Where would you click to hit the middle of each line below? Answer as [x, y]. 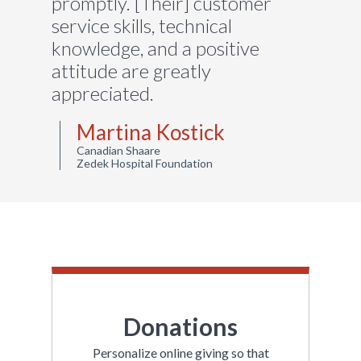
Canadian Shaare [118, 150]
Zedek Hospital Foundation [145, 163]
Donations [180, 326]
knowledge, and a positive [156, 48]
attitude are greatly [131, 71]
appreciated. [103, 93]
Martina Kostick [151, 132]
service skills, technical [142, 25]
